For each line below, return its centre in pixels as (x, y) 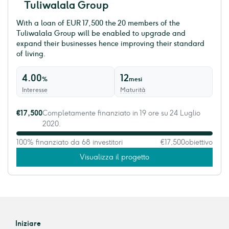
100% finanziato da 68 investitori (70, 143)
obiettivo (199, 143)
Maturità (133, 90)
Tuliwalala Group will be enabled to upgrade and (101, 34)
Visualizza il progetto (114, 157)
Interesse (35, 90)
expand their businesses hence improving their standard (110, 44)
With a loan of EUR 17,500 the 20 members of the (98, 24)
